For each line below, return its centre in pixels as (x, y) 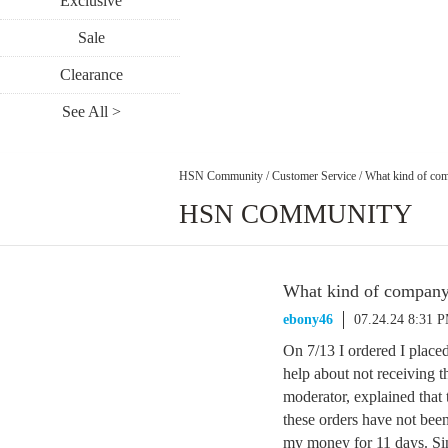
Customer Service (314, 175)
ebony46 (308, 319)
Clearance (91, 74)
